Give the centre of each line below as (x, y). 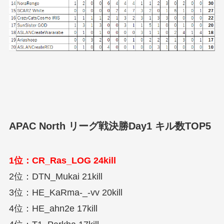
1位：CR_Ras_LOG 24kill (62, 161)
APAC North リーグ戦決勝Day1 (82, 126)
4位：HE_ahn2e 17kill (53, 209)
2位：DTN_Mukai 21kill (55, 177)
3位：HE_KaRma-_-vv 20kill (65, 193)
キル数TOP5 (183, 126)
